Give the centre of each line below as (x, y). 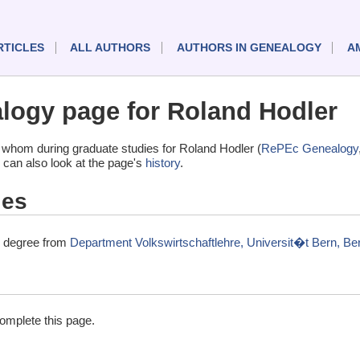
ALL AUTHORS (110, 48)
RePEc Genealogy (310, 149)
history (163, 163)
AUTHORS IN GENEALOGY (249, 48)
